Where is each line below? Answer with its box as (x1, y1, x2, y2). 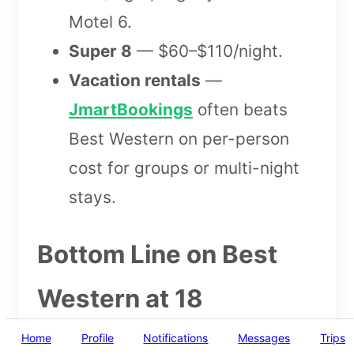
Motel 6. (69, 12, 132, 32)
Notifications (143, 331, 209, 345)
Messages (238, 331, 291, 345)
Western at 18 (37, 284, 203, 314)
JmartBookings (69, 100, 193, 120)
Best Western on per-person (69, 129, 289, 149)
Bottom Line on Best (37, 239, 277, 270)
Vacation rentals (69, 70, 201, 91)
